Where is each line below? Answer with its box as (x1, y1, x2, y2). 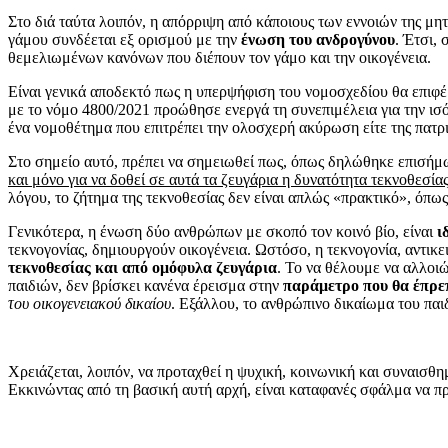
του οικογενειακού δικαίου (8, 294, 171, 312)
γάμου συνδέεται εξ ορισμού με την (8, 30, 241, 48)
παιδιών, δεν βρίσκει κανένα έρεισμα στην (8, 276, 283, 294)
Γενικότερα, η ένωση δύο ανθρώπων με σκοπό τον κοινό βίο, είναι (8, 222, 437, 240)
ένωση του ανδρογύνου (241, 30, 395, 48)
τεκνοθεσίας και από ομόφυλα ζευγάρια (8, 258, 277, 276)
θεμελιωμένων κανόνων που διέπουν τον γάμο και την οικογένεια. (8, 48, 431, 66)
